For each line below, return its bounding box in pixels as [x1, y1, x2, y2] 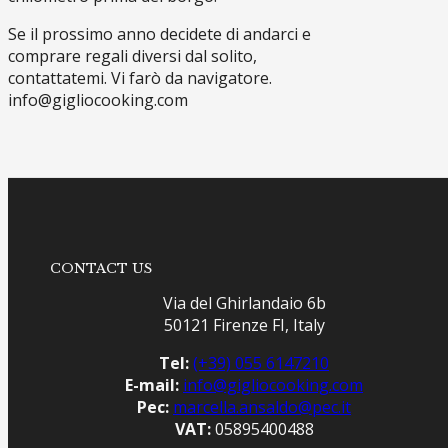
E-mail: [125, 374, 179, 397]
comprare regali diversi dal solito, [8, 45, 257, 67]
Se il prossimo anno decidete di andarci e [8, 23, 311, 45]
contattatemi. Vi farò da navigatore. [8, 67, 272, 89]
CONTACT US [50, 260, 153, 278]
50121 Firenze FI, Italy [163, 314, 325, 337]
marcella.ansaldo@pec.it [173, 396, 351, 419]
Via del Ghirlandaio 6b [162, 292, 326, 315]
